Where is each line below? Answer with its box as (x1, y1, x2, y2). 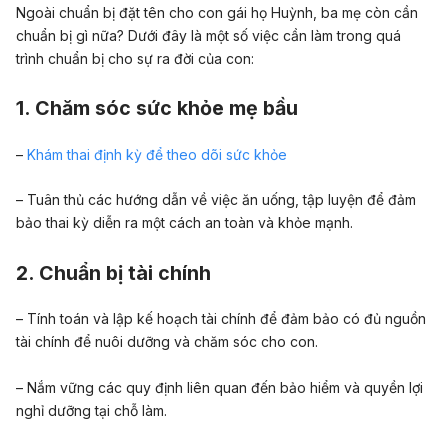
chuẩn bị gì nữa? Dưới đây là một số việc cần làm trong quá (16, 26, 401, 44)
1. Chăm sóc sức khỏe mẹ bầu (16, 96, 298, 121)
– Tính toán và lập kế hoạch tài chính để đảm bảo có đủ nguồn (16, 310, 426, 328)
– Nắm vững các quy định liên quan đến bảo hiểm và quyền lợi (16, 378, 423, 396)
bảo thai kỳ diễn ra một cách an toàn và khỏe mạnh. (16, 214, 353, 232)
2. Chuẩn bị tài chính (16, 260, 211, 285)
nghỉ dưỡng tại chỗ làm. (16, 401, 167, 419)
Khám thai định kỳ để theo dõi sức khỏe (27, 145, 287, 163)
